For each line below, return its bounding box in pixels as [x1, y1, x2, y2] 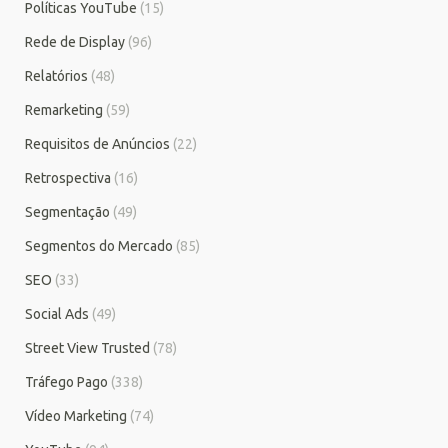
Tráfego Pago [25, 373, 108, 390]
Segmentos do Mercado [25, 237, 173, 254]
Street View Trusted [25, 339, 150, 356]
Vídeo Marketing [25, 407, 127, 424]
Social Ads [25, 305, 89, 322]
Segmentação [25, 203, 110, 220]
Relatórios [25, 67, 88, 84]
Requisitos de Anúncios [25, 135, 170, 152]
